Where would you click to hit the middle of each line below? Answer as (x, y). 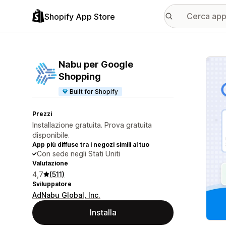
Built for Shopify (94, 92)
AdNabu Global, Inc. (66, 195)
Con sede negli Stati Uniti (78, 154)
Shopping (80, 76)
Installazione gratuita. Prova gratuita (92, 125)
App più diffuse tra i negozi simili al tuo (91, 145)
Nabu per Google (96, 64)
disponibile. (51, 135)
